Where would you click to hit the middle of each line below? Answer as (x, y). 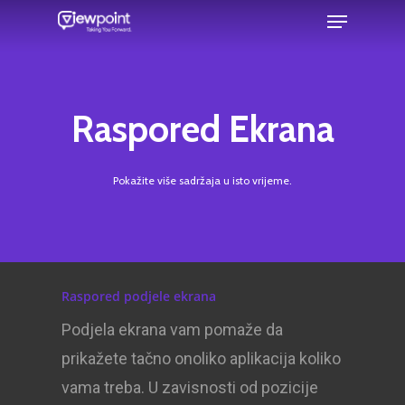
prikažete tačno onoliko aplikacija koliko (202, 359)
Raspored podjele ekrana (139, 297)
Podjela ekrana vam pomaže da (173, 330)
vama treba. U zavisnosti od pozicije (190, 388)
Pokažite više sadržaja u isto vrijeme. (202, 180)
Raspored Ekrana (202, 128)
